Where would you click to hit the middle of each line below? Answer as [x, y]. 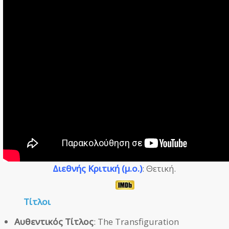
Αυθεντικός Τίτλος [54, 221]
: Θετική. [159, 168]
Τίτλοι [37, 201]
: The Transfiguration [136, 221]
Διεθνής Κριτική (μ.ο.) [98, 168]
